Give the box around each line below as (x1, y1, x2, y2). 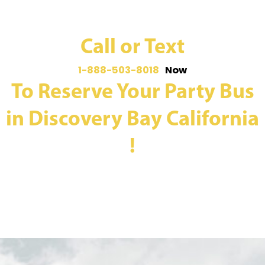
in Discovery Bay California (6, 109, 259, 131)
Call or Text (80, 37, 185, 59)
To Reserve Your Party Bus (11, 82, 254, 104)
